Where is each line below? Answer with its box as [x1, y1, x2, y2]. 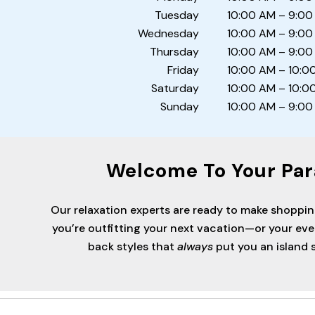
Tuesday [154, 8, 199, 22]
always [177, 239, 213, 254]
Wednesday [137, 26, 199, 41]
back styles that [88, 239, 177, 254]
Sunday [160, 99, 199, 114]
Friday [167, 63, 199, 77]
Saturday [150, 81, 199, 96]
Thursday [149, 44, 199, 59]
